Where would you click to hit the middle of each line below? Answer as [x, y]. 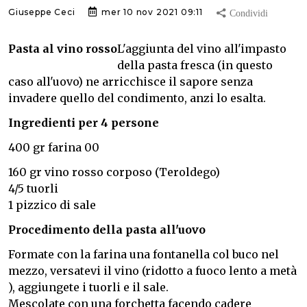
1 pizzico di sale [52, 205]
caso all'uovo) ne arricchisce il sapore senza [131, 82]
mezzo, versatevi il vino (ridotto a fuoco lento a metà [152, 271]
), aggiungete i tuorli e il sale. [88, 287]
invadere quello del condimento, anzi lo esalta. [137, 98]
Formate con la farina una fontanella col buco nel [144, 255]
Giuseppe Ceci [42, 12]
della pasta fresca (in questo [195, 65]
